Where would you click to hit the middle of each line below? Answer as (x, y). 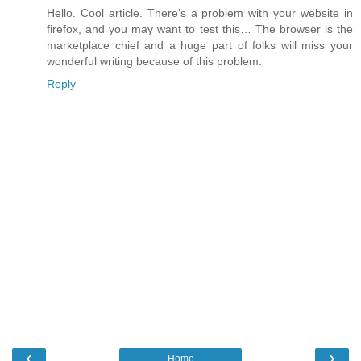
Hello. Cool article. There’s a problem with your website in (200, 13)
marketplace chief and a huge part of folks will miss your (200, 46)
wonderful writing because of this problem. (154, 62)
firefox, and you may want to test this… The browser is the (200, 29)
